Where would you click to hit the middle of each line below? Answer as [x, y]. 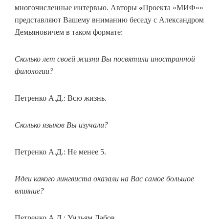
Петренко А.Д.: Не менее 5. [60, 152]
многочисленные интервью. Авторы [77, 8]
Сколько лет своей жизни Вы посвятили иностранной [105, 59]
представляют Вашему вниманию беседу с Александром [109, 20]
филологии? [34, 71]
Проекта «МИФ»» [173, 8]
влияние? [29, 191]
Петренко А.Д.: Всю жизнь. [61, 98]
